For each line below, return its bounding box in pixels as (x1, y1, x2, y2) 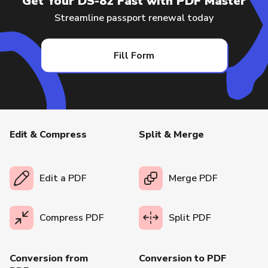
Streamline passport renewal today (54, 11, 214, 25)
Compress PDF (39, 211, 104, 225)
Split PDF (169, 211, 212, 225)
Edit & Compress (10, 128, 87, 142)
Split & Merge (139, 128, 205, 142)
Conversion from (10, 252, 88, 266)
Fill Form (114, 48, 154, 62)
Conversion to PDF (139, 252, 227, 266)
